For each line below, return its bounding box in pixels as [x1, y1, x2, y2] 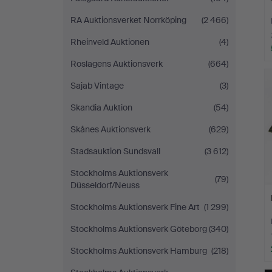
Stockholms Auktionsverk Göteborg [70, 223, 207, 234]
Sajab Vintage [70, 80, 124, 91]
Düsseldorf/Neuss [70, 180, 140, 191]
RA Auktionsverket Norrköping [70, 15, 186, 25]
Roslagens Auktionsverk [70, 58, 163, 69]
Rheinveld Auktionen [70, 36, 149, 47]
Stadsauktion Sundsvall [70, 146, 160, 157]
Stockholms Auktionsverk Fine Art [70, 202, 200, 212]
